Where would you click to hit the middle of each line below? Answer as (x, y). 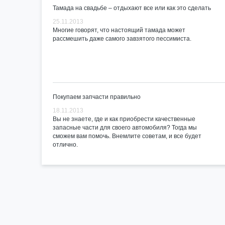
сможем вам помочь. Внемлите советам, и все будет (127, 136)
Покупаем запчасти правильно (97, 97)
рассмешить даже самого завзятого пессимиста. (122, 39)
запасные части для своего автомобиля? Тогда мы (125, 128)
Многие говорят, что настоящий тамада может (119, 30)
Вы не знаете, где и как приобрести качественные (124, 119)
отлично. (65, 145)
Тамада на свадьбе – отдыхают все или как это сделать (132, 8)
